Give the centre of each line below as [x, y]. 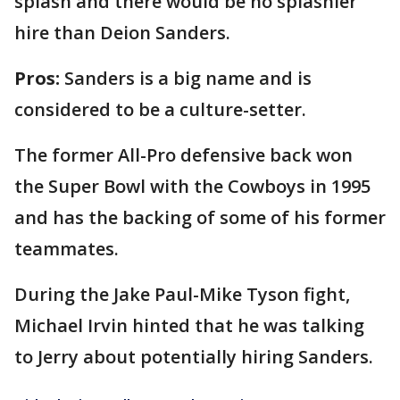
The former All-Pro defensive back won [183, 154]
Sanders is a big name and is [188, 78]
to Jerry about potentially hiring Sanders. [194, 356]
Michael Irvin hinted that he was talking [189, 325]
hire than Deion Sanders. [122, 32]
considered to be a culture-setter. [160, 109]
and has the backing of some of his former [200, 217]
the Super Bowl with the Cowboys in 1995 [192, 186]
